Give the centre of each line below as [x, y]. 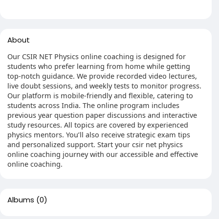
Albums [21, 200]
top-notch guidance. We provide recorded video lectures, [102, 76]
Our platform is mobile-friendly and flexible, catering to [100, 95]
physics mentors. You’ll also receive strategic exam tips [99, 134]
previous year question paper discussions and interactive [102, 115]
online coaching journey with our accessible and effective [103, 154]
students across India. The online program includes [93, 105]
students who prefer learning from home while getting [99, 66]
